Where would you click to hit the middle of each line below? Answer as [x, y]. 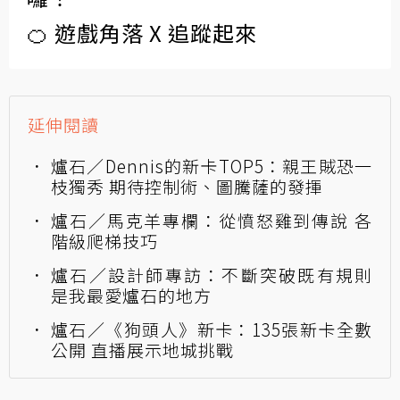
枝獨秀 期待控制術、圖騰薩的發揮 [187, 187]
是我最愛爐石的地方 [131, 296]
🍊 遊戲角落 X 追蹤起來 [142, 33]
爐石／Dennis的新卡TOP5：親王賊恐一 [212, 166]
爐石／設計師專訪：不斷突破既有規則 [212, 275]
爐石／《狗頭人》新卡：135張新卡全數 [212, 329]
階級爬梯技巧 [104, 241]
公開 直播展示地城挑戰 [142, 350]
